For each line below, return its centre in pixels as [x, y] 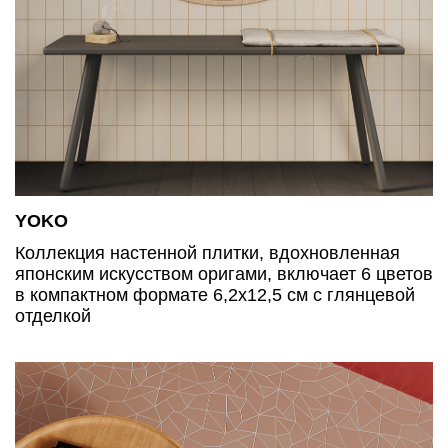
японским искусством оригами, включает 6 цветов [224, 273]
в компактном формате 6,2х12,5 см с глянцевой [215, 294]
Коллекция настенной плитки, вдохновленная [207, 252]
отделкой [53, 315]
